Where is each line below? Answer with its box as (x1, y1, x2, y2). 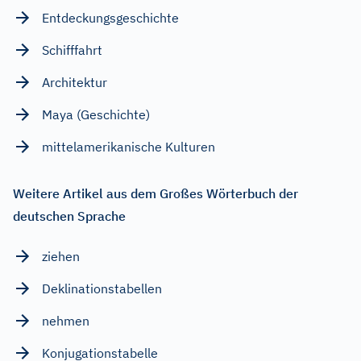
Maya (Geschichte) (42, 106, 150, 122)
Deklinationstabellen (42, 280, 162, 297)
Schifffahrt (42, 41, 102, 58)
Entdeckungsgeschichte (42, 9, 179, 26)
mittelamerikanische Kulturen (42, 138, 215, 155)
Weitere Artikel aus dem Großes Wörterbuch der (13, 185, 298, 201)
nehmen (42, 312, 89, 329)
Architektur (42, 73, 107, 90)
